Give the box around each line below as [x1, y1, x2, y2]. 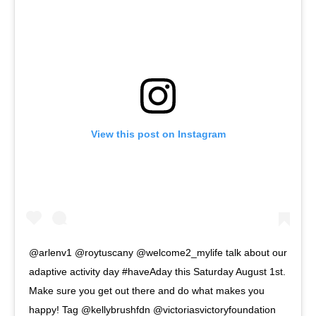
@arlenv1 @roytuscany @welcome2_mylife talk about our [29, 246, 287, 258]
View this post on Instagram [90, 128, 226, 140]
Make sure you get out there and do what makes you [29, 284, 265, 296]
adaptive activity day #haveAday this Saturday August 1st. [29, 265, 286, 277]
